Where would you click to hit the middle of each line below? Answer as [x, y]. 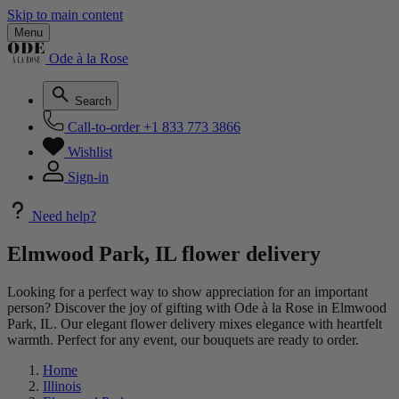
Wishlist [90, 152]
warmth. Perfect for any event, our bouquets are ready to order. [183, 339]
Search [93, 101]
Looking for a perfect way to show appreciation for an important [187, 291]
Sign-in [88, 177]
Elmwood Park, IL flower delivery [164, 253]
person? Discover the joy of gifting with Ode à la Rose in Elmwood [197, 307]
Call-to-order [104, 127]
